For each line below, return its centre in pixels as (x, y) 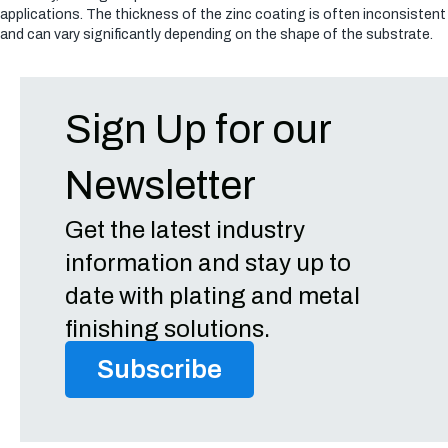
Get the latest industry (185, 230)
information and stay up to (208, 263)
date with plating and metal (212, 296)
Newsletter (160, 186)
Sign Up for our (198, 130)
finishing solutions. (167, 329)
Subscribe (159, 369)
